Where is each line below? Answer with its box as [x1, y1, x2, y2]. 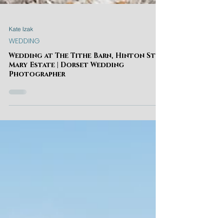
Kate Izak [9, 101, 33, 109]
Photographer [9, 145, 65, 155]
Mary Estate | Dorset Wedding [9, 136, 124, 145]
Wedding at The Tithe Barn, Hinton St [9, 127, 156, 136]
